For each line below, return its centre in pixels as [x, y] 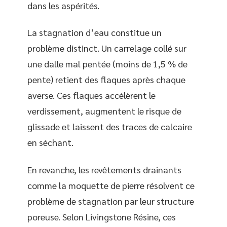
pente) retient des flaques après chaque [106, 80]
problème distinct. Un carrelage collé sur [107, 48]
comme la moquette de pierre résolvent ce [111, 185]
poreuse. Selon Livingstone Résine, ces [102, 216]
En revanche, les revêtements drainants [104, 169]
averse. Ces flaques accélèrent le [91, 95]
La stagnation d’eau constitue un [94, 32]
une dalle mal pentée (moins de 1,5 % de [107, 64]
